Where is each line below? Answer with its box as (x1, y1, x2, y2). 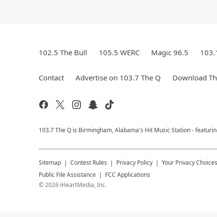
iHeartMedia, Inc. (60, 181, 107, 189)
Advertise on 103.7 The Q (76, 73, 161, 82)
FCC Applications (105, 170, 150, 179)
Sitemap (39, 158, 61, 167)
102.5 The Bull (39, 47, 87, 57)
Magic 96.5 (151, 47, 188, 57)
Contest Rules (70, 158, 107, 167)
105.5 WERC (99, 47, 139, 57)
